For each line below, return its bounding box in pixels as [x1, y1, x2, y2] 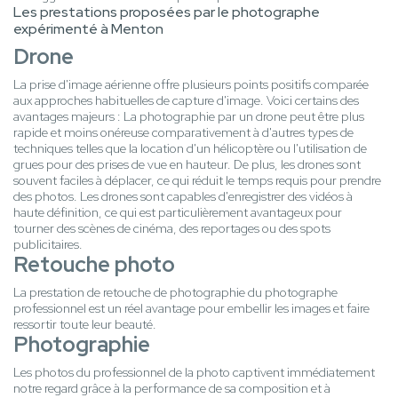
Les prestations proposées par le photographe [13, 3, 320, 22]
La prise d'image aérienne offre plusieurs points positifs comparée [13, 76, 369, 93]
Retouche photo [13, 251, 175, 279]
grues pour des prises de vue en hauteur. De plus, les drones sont [13, 156, 361, 173]
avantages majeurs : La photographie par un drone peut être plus [13, 108, 364, 125]
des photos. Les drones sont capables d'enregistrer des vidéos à [13, 188, 353, 205]
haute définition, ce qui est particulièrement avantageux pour [13, 204, 342, 221]
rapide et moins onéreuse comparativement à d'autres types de [13, 124, 354, 141]
